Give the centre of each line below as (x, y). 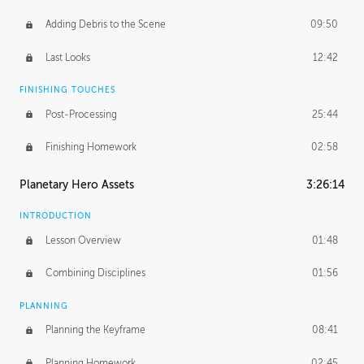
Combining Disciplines (95, 273)
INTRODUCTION (56, 216)
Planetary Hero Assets (77, 185)
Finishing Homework (91, 147)
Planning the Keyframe (95, 330)
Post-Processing (81, 114)
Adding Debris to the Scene (105, 25)
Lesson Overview (83, 241)
